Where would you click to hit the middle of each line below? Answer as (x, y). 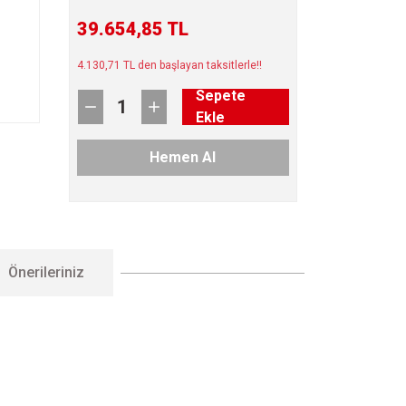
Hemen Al (183, 157)
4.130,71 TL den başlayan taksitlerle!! (169, 65)
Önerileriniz (46, 272)
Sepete (220, 96)
